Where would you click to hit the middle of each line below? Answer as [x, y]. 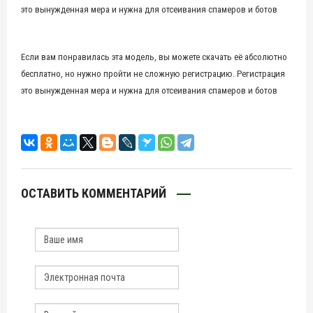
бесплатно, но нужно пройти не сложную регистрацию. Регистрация [153, 74]
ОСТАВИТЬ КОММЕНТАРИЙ [94, 193]
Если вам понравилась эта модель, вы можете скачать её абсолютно [154, 57]
